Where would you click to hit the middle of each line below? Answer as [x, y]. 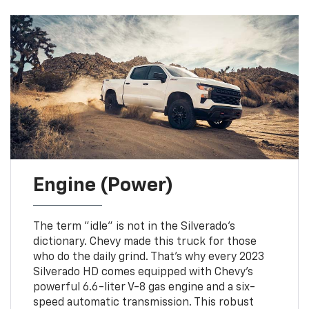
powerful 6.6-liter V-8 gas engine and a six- [144, 287]
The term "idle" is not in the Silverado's [134, 227]
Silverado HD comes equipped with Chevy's [143, 272]
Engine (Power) [103, 185]
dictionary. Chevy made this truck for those [144, 242]
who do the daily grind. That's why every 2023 [148, 257]
